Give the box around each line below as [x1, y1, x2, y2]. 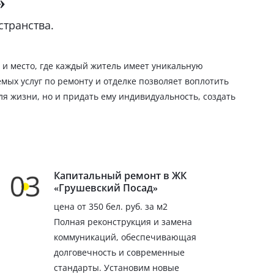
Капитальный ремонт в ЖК [54, 168, 187, 182]
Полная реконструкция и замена [54, 215, 193, 228]
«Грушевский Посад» [54, 180, 158, 194]
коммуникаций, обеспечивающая [54, 231, 197, 243]
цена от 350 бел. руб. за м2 [54, 200, 168, 212]
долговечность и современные [54, 246, 185, 258]
